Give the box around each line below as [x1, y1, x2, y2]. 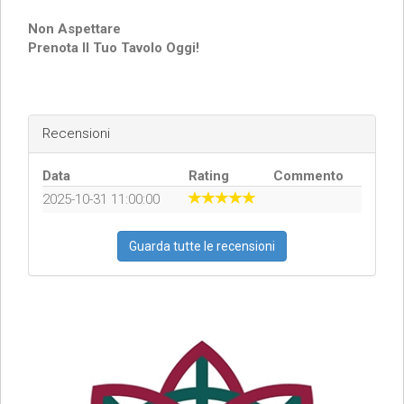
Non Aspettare [28, 21, 121, 38]
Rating [188, 168, 229, 185]
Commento [273, 168, 344, 185]
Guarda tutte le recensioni [129, 239, 275, 254]
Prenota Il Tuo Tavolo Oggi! [28, 40, 199, 57]
